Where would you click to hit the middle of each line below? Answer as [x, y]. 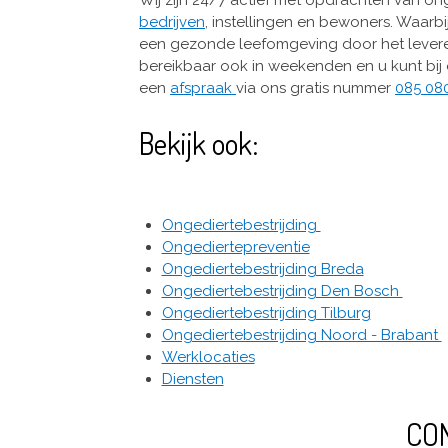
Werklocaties [208, 356]
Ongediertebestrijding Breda [262, 268]
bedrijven [172, 21]
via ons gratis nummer [315, 87]
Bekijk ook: [199, 142]
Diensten [192, 378]
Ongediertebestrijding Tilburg [266, 312]
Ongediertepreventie [235, 246]
